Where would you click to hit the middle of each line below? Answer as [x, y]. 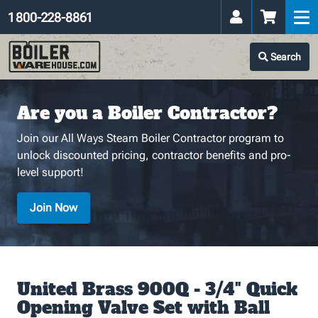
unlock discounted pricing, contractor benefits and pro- [154, 155]
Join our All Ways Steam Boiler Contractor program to [150, 138]
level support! [50, 172]
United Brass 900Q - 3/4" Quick [157, 289]
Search [285, 57]
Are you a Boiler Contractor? [147, 113]
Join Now [54, 208]
